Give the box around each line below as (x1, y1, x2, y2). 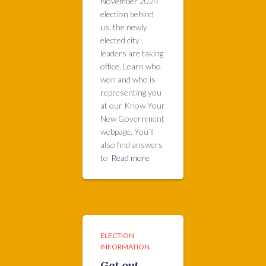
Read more (111, 153, 150, 163)
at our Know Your (100, 100, 165, 110)
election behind (100, 9, 154, 19)
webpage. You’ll (100, 126, 154, 137)
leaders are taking (100, 48, 163, 58)
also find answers (100, 140, 163, 150)
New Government (100, 113, 164, 123)
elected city (100, 35, 140, 45)
